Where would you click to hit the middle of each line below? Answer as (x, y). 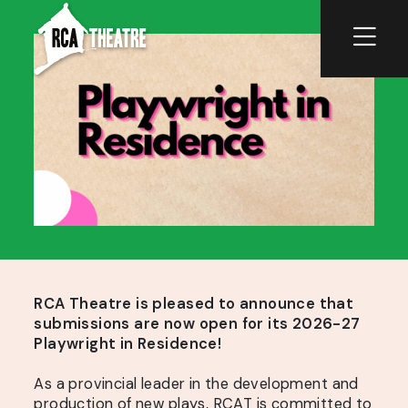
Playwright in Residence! (128, 343)
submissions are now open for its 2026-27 (197, 323)
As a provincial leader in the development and (196, 383)
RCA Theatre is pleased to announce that (194, 303)
